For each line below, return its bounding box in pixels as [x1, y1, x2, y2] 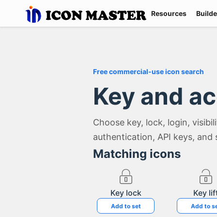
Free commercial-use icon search [93, 67, 204, 76]
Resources [151, 9, 187, 17]
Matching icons [93, 147, 181, 161]
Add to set [110, 202, 141, 210]
